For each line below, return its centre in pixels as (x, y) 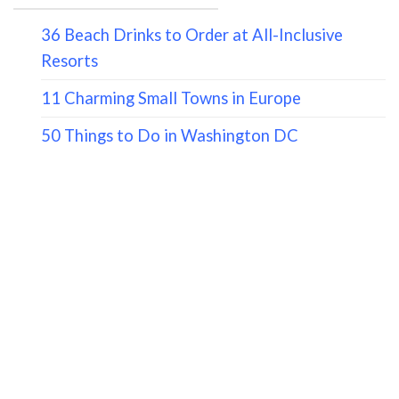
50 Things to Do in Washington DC (169, 136)
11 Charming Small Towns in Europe (171, 98)
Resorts (69, 61)
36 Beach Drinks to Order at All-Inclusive (191, 35)
